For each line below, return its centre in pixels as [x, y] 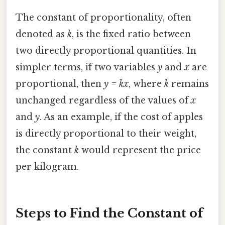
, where [146, 84]
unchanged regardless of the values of [103, 100]
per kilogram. [47, 166]
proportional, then [60, 84]
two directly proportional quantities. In [106, 50]
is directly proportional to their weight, [106, 133]
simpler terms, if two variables [87, 67]
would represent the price [140, 150]
